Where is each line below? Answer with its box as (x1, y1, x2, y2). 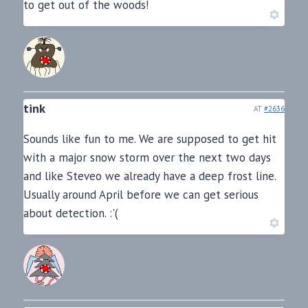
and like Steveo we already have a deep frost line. (23, 168, 276, 184)
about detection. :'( (23, 206, 118, 221)
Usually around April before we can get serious (23, 187, 258, 203)
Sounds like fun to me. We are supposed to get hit (23, 131, 276, 147)
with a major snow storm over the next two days (23, 150, 271, 166)
